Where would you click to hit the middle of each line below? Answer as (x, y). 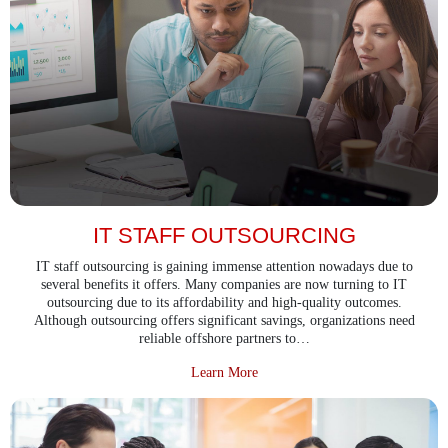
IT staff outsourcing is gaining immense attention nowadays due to (224, 266)
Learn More (224, 372)
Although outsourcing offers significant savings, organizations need (224, 320)
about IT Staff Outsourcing (333, 371)
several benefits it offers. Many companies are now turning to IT (224, 284)
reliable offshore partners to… (224, 338)
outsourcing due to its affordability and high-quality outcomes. (224, 302)
